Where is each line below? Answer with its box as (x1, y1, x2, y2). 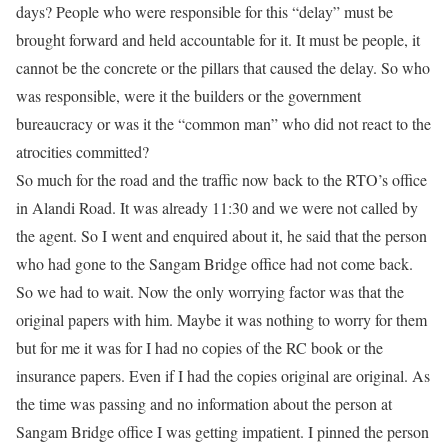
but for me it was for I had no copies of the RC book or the (16, 337, 383, 358)
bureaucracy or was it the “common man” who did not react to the (16, 113, 431, 134)
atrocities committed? (16, 141, 154, 162)
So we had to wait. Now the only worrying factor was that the (16, 281, 404, 302)
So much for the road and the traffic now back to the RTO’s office (16, 169, 427, 190)
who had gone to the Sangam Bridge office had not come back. (16, 253, 413, 274)
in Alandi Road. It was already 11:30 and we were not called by (16, 197, 418, 218)
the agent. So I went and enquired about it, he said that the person (16, 225, 427, 246)
